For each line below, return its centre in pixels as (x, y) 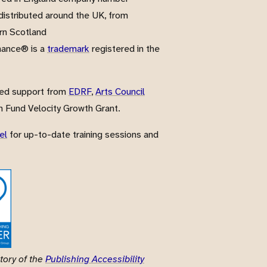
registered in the (125, 49)
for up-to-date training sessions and (83, 134)
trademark (68, 49)
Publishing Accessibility (95, 259)
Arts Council (120, 91)
